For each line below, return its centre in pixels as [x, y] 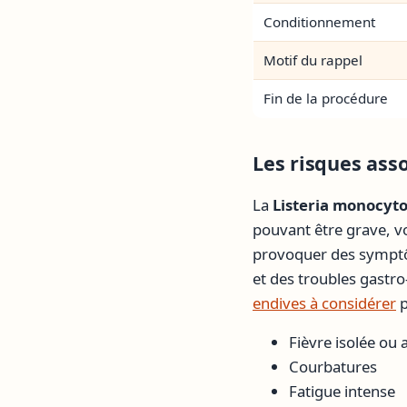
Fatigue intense [342, 392]
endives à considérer [324, 303]
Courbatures [333, 367]
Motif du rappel [313, 60]
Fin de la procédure [326, 99]
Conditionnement [320, 22]
